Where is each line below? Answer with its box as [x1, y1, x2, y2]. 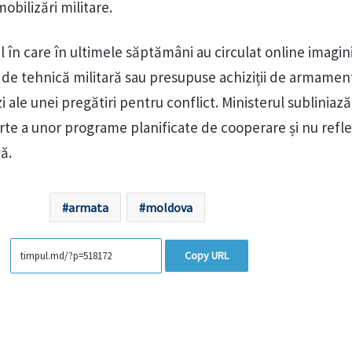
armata [68, 200, 108, 216]
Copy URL [184, 248, 229, 263]
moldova [145, 200, 192, 216]
